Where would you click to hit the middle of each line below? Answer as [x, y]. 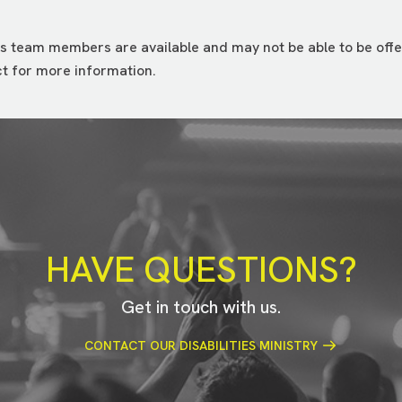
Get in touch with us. [201, 306]
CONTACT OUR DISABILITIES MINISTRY [201, 345]
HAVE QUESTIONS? [201, 269]
